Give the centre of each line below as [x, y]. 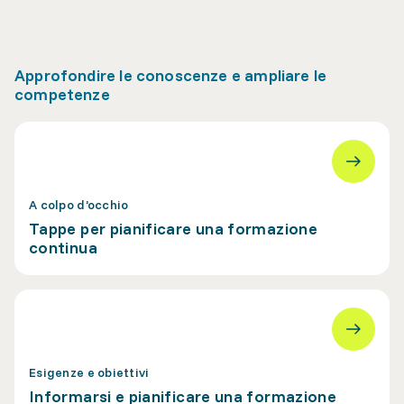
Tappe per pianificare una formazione [173, 229]
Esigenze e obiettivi [89, 372]
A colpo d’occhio [79, 205]
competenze [62, 94]
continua [63, 248]
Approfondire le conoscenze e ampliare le [171, 75]
